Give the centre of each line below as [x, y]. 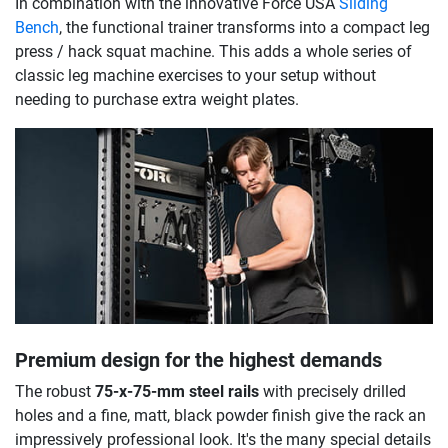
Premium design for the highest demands [198, 360]
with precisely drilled [332, 392]
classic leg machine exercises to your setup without [195, 76]
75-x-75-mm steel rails [177, 392]
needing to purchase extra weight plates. [157, 100]
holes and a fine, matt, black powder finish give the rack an [220, 416]
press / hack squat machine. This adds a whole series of [213, 52]
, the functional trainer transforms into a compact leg [244, 28]
